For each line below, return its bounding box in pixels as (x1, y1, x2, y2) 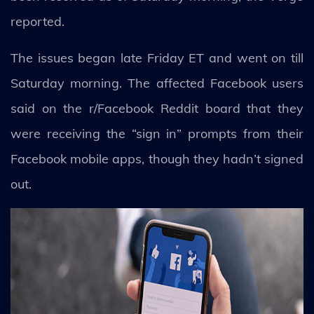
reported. (11, 13, 64, 29)
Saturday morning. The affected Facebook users (11, 75, 303, 91)
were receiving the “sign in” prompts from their (11, 125, 303, 142)
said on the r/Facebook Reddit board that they (11, 100, 303, 116)
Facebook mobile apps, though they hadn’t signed (11, 151, 303, 167)
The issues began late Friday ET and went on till (11, 50, 303, 66)
